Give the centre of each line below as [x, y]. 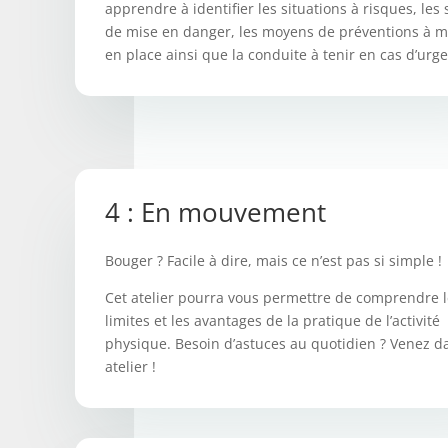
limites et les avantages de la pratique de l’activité [272, 321]
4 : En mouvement [215, 212]
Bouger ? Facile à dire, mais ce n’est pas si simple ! [273, 261]
